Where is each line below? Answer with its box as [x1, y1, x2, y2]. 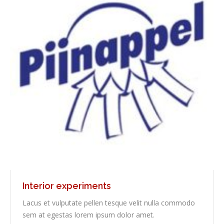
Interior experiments [22, 180, 111, 191]
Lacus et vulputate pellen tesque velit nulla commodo [22, 198, 195, 208]
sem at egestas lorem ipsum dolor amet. [22, 210, 154, 220]
